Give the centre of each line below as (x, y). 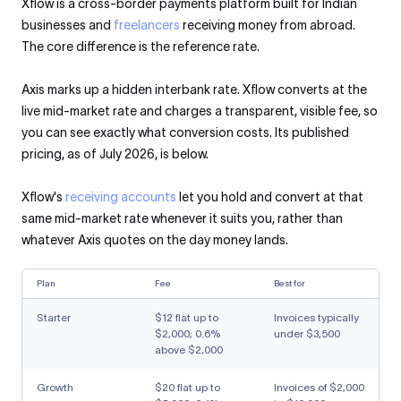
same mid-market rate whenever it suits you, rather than (182, 218)
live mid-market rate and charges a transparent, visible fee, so (200, 111)
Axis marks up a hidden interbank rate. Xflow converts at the (194, 90)
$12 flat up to (187, 317)
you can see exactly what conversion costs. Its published (185, 132)
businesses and (68, 25)
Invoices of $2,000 (319, 387)
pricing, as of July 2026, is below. (115, 154)
